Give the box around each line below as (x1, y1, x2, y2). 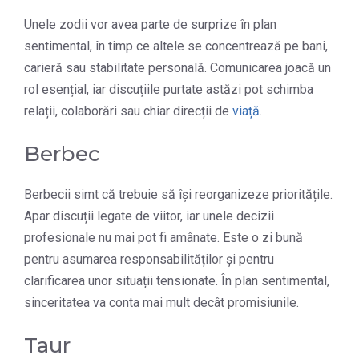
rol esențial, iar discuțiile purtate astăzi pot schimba (24, 82, 313, 98)
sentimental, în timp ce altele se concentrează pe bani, (24, 38, 328, 54)
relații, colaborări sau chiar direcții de (24, 103, 232, 119)
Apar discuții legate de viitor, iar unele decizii (24, 208, 274, 224)
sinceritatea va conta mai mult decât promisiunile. (24, 295, 299, 311)
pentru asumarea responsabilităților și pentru (24, 252, 274, 268)
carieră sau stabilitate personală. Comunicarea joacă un (24, 60, 331, 76)
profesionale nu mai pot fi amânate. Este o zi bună (24, 230, 303, 246)
